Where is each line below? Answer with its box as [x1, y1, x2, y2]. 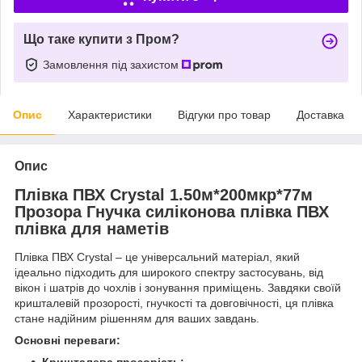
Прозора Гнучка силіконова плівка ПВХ [15, 202, 329, 221]
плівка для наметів [15, 219, 169, 238]
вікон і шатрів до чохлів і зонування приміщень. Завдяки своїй [15, 281, 341, 295]
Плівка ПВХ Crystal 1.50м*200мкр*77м [15, 185, 313, 204]
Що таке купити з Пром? [23, 32, 179, 46]
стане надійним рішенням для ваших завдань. [15, 312, 259, 326]
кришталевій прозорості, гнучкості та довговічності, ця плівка [15, 297, 334, 310]
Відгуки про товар [178, 107, 271, 121]
